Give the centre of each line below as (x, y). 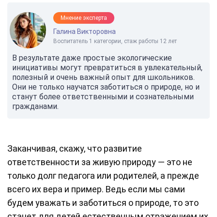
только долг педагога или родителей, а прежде (103, 176)
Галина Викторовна (85, 32)
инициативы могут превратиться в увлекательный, (107, 68)
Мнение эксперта (84, 18)
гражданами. (35, 107)
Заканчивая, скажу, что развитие (75, 149)
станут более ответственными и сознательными (103, 97)
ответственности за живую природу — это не (100, 162)
